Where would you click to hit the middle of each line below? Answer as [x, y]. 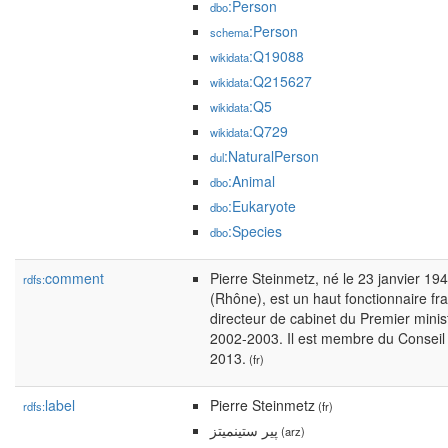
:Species [255, 231]
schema [229, 32]
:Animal [251, 181]
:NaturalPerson [271, 156]
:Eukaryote [262, 206]
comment [74, 278]
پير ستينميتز [244, 430]
